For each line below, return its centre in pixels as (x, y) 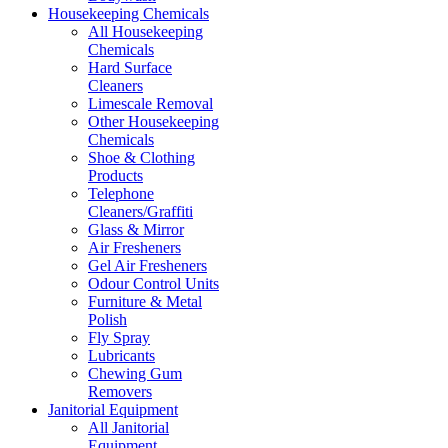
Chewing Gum (135, 374)
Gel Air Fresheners (147, 266)
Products (115, 176)
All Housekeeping (145, 32)
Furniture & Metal (145, 302)
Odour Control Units (153, 284)
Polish (107, 320)
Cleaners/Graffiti (140, 212)
